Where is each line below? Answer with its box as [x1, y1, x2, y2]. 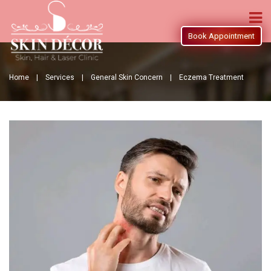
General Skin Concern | [91, 73, 179, 82]
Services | [45, 73, 91, 82]
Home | [9, 73, 45, 82]
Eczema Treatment [179, 73, 244, 82]
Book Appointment [188, 31, 255, 41]
